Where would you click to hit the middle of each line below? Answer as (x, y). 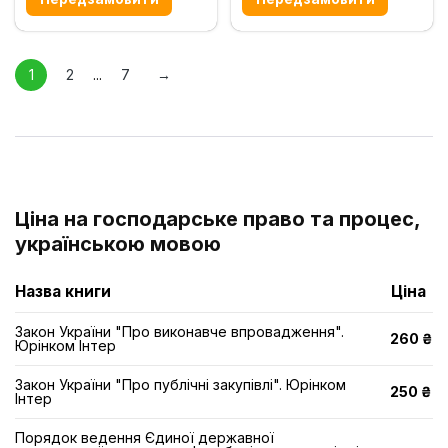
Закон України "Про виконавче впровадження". (179, 331)
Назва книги (63, 291)
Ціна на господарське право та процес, (217, 219)
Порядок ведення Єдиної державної (144, 437)
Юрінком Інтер (65, 345)
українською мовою (118, 244)
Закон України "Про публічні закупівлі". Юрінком (180, 384)
